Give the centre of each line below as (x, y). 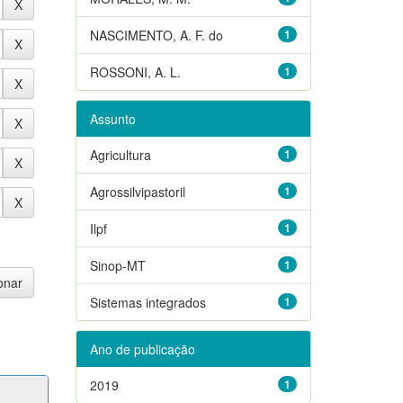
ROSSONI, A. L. (135, 72)
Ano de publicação (142, 349)
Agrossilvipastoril (137, 191)
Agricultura (120, 154)
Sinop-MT (117, 265)
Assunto (112, 118)
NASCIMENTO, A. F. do (156, 35)
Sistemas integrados (148, 302)
